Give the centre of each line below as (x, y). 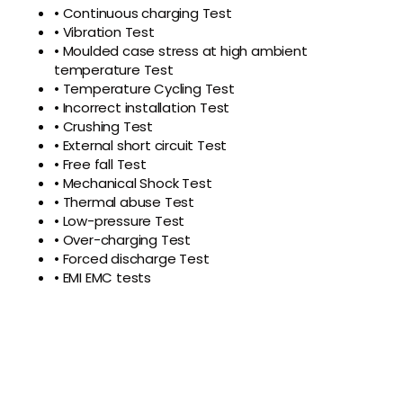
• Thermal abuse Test (124, 202)
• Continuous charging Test (143, 13)
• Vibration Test (106, 32)
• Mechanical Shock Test (133, 183)
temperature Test (114, 70)
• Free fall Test (100, 164)
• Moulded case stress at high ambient (181, 51)
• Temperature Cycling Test (144, 89)
